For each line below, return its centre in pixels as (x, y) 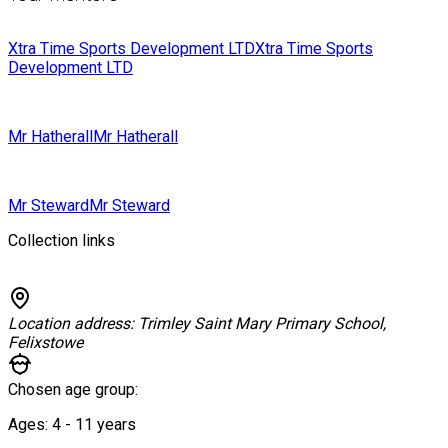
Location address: (73, 323)
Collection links (61, 240)
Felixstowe (45, 342)
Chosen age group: (73, 389)
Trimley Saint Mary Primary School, (262, 323)
